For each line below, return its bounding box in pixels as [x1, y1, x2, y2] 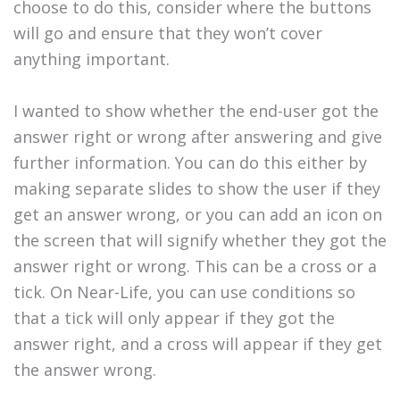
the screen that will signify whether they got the [13, 229, 387, 252]
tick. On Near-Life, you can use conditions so [13, 281, 355, 304]
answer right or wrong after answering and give [13, 126, 382, 148]
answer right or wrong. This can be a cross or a [13, 255, 377, 278]
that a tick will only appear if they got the [13, 307, 335, 329]
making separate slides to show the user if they [13, 178, 380, 200]
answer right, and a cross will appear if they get [13, 333, 382, 355]
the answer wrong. [13, 359, 161, 381]
